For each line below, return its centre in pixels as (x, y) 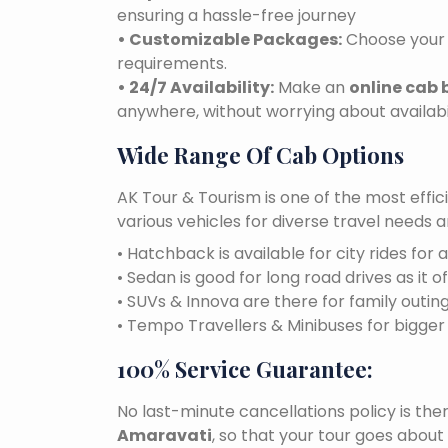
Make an (311, 88)
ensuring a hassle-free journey (236, 16)
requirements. (172, 64)
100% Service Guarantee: (245, 369)
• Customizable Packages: (229, 40)
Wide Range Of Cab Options (260, 155)
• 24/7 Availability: (195, 88)
